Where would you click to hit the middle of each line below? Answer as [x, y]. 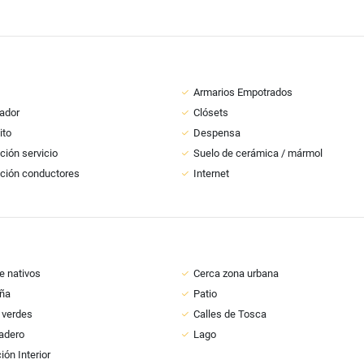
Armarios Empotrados [243, 92]
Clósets [211, 113]
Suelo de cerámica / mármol [258, 153]
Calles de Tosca [230, 314]
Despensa [217, 133]
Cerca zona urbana [236, 273]
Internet [211, 173]
